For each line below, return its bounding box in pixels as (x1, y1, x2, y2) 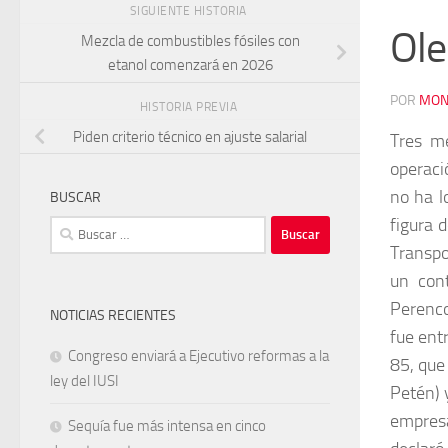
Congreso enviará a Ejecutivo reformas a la (68, 346, 329, 365)
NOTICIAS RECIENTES (50, 306, 176, 324)
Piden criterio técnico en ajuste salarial (73, 127, 307, 146)
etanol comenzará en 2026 (107, 55, 273, 74)
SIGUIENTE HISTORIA (129, 4, 251, 19)
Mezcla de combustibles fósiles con (80, 31, 300, 50)
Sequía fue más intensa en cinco (68, 416, 266, 435)
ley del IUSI (50, 371, 119, 390)
